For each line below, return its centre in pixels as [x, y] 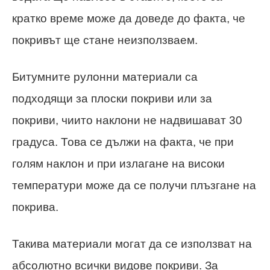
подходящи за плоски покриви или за [112, 98]
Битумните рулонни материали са [105, 77]
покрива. [35, 207]
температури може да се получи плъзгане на [134, 185]
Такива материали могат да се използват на [132, 243]
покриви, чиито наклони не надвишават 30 [127, 120]
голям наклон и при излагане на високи [118, 163]
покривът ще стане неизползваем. [105, 40]
